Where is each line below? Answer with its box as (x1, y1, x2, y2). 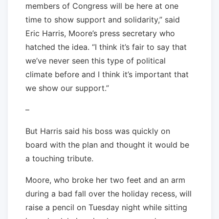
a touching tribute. (25, 153, 93, 163)
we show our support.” (25, 83, 109, 93)
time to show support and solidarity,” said (25, 14, 180, 24)
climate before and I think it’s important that (25, 69, 189, 79)
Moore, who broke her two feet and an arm (25, 175, 185, 185)
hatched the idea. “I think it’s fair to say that (25, 42, 187, 52)
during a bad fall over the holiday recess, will (25, 188, 192, 198)
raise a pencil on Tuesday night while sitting (25, 202, 187, 212)
